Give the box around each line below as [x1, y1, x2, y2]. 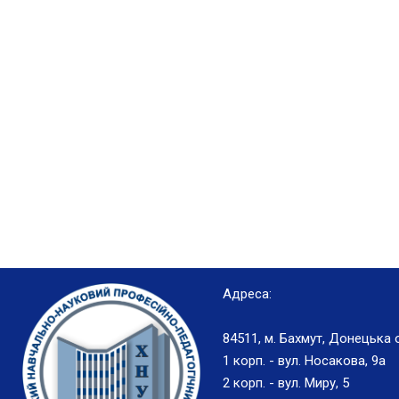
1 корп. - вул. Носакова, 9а [223, 353, 386, 369]
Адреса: [223, 286, 272, 302]
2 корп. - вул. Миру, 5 [223, 375, 349, 391]
